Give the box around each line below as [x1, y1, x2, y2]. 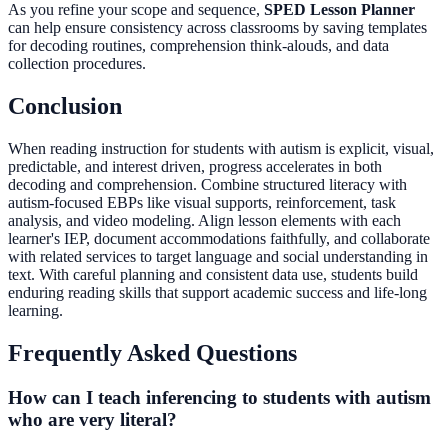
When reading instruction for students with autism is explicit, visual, [8, 140, 434, 158]
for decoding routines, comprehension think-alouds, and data [8, 37, 389, 55]
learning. [8, 302, 63, 320]
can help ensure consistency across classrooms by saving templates [8, 19, 427, 37]
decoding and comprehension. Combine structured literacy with [8, 176, 407, 194]
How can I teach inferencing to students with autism [8, 386, 431, 408]
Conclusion [8, 93, 122, 120]
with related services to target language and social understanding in [8, 248, 428, 266]
